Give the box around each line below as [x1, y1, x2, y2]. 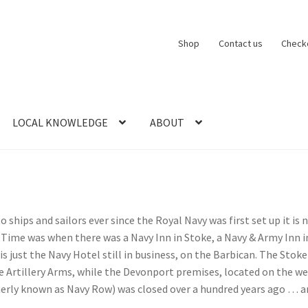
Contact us [218, 36, 263, 49]
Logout [124, 160, 159, 175]
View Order [226, 160, 277, 175]
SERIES [161, 160, 195, 175]
